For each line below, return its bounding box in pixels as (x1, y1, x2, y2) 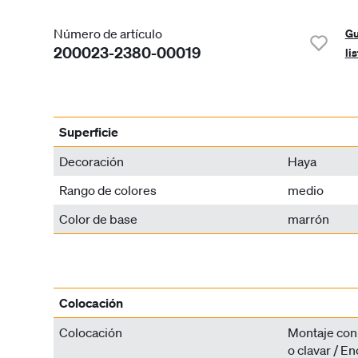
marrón (287, 210, 329, 227)
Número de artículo (54, 26, 163, 42)
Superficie (59, 123, 119, 140)
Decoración (59, 153, 125, 169)
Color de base (59, 210, 138, 227)
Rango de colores (59, 181, 157, 198)
